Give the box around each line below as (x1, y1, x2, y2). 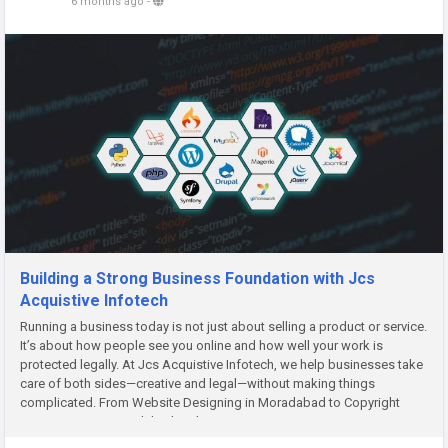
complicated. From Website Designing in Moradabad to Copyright (20, 394, 400, 410)
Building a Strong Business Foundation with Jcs (20, 268, 375, 288)
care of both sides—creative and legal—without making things (20, 375, 375, 391)
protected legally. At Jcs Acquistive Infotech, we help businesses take (20, 356, 423, 372)
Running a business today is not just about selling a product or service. (20, 318, 427, 334)
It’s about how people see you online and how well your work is (20, 337, 383, 353)
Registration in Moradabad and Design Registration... (20, 413, 325, 429)
